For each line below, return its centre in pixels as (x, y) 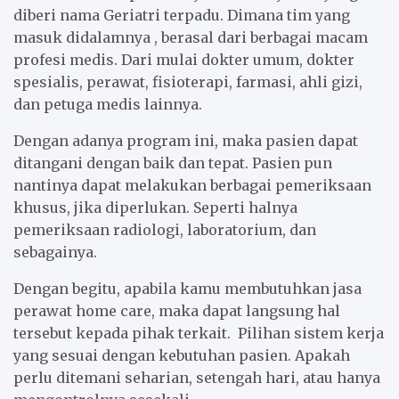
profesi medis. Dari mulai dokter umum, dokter (184, 59)
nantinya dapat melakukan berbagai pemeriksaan (192, 185)
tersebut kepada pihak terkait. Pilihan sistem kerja (199, 333)
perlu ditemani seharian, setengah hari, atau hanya (197, 377)
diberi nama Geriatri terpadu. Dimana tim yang (182, 15)
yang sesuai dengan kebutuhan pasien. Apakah (182, 355)
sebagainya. (55, 252)
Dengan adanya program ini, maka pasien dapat (186, 140)
